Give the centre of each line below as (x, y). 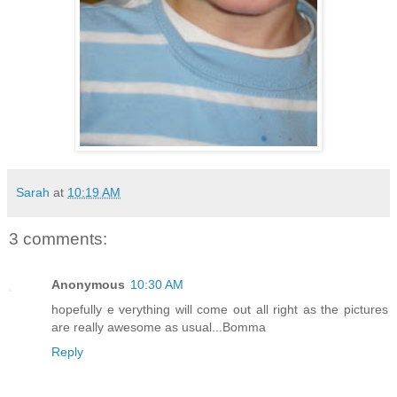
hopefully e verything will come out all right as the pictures (220, 310)
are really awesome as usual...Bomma (159, 327)
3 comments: (58, 238)
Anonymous (88, 285)
